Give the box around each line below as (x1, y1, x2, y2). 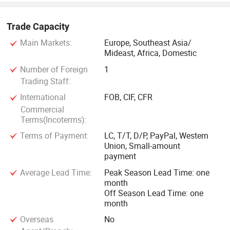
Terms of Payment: (17, 130, 89, 142)
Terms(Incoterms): (20, 113, 87, 125)
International (17, 91, 66, 103)
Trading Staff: (20, 75, 71, 87)
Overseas (17, 213, 53, 225)
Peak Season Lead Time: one (104, 166, 210, 178)
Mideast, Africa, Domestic (104, 47, 197, 59)
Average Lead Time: (17, 166, 92, 178)
